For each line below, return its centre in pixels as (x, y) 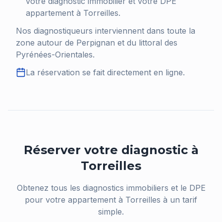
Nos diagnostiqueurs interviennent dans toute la (106, 31)
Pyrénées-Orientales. (55, 55)
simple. (111, 212)
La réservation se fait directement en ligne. (105, 72)
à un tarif (179, 200)
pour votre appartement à (75, 200)
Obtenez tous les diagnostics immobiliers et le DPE (111, 188)
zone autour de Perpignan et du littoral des (97, 43)
